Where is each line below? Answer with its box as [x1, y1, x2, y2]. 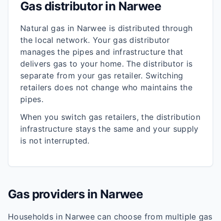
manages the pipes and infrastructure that [20, 47, 184, 57]
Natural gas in [20, 23, 77, 33]
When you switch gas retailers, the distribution [20, 112, 201, 122]
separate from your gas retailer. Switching [20, 71, 184, 80]
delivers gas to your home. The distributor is [20, 59, 193, 69]
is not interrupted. [20, 136, 90, 146]
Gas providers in [8, 187, 100, 201]
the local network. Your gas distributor [20, 35, 170, 45]
